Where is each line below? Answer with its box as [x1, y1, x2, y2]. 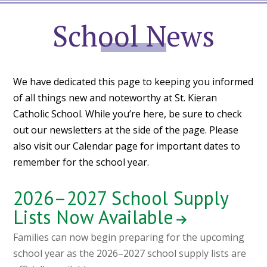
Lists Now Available [13, 204, 174, 230]
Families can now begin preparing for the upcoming [13, 231, 245, 244]
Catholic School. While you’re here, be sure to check [13, 107, 243, 121]
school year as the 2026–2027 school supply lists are [13, 247, 247, 260]
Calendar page [73, 139, 138, 153]
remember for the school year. [13, 156, 150, 169]
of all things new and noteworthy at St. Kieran [13, 91, 218, 105]
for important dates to [138, 139, 241, 153]
